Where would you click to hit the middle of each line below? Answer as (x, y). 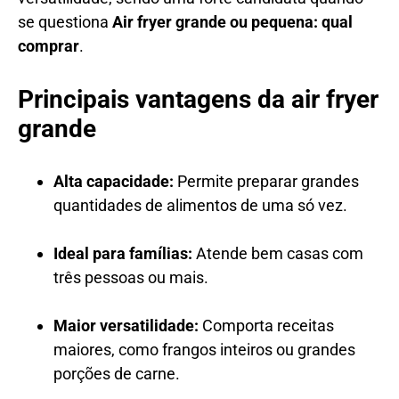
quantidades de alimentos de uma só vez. (200, 205)
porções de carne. (117, 373)
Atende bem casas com (278, 253)
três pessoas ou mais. (131, 277)
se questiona (65, 21)
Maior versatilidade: (126, 325)
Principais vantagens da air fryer (198, 99)
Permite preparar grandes (266, 181)
